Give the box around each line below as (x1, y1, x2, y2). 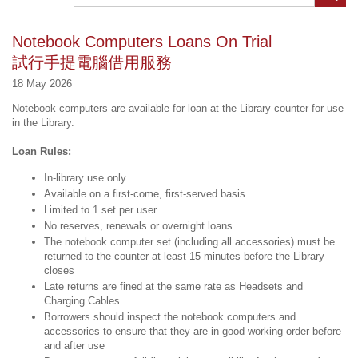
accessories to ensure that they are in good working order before (44, 324, 341, 337)
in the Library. (12, 116, 74, 129)
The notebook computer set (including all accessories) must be (44, 235, 335, 248)
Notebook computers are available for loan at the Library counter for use (12, 101, 344, 114)
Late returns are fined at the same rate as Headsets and (44, 280, 303, 292)
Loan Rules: (12, 145, 71, 157)
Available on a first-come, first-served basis (44, 187, 245, 200)
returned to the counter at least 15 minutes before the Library (44, 249, 324, 262)
